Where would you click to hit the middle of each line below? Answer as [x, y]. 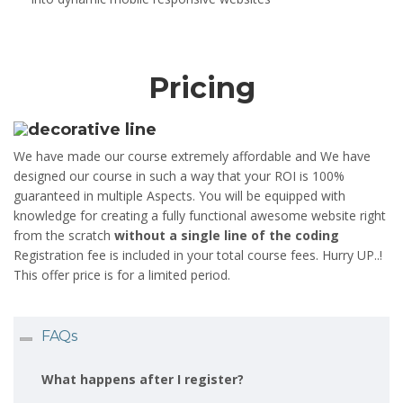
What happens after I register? [142, 379]
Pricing [201, 87]
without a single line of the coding [227, 235]
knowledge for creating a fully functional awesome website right [200, 215]
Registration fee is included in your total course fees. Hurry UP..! [198, 255]
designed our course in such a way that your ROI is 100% [179, 175]
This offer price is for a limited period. [122, 274]
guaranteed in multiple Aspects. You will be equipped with [179, 195]
